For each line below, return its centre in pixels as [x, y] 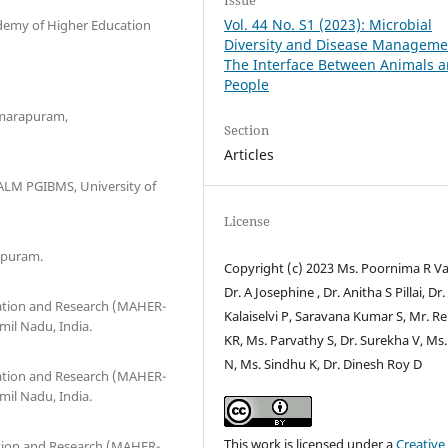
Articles [249, 154]
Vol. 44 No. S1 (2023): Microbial [328, 24]
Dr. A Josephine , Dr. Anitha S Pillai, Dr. [335, 291]
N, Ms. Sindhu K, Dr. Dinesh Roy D [323, 363]
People [247, 84]
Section [247, 129]
